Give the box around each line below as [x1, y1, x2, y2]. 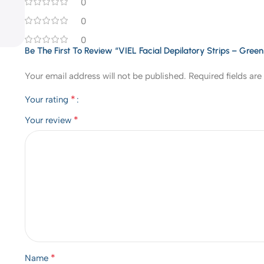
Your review [25, 114, 74, 126]
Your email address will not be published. [25, 70, 187, 81]
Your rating [25, 94, 71, 105]
